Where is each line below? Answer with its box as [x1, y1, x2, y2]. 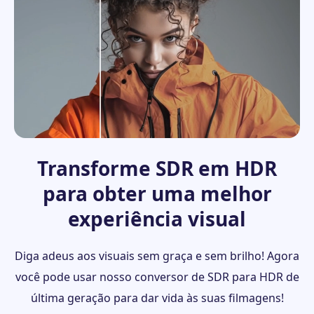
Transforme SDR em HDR [37, 155, 277, 182]
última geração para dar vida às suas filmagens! [30, 290, 284, 306]
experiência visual [68, 205, 246, 233]
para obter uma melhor [42, 180, 272, 207]
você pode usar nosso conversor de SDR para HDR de [15, 269, 299, 285]
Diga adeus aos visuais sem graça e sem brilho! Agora [15, 248, 299, 264]
